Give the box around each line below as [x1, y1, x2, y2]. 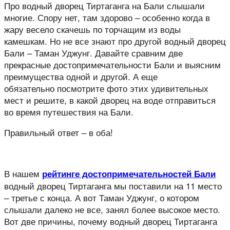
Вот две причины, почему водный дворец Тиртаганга [4, 215, 217, 227]
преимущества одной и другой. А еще [4, 70, 158, 83]
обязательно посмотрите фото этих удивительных [4, 82, 208, 94]
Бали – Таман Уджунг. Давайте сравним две [4, 46, 183, 59]
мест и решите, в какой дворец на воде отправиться [4, 93, 216, 106]
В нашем [4, 167, 42, 180]
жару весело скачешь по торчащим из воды [4, 23, 181, 35]
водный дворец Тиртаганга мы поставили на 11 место [4, 179, 222, 192]
